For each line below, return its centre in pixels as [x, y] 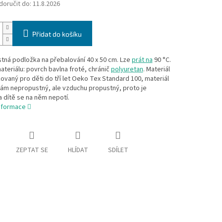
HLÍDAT [78, 150]
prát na [142, 60]
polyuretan [127, 70]
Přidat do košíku [57, 34]
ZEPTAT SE [32, 150]
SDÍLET [118, 150]
